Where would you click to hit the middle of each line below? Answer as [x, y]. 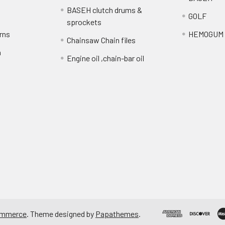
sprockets [84, 22]
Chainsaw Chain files [101, 40]
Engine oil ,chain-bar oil [106, 58]
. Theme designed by [61, 213]
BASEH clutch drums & [105, 10]
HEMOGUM [206, 34]
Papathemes [117, 213]
